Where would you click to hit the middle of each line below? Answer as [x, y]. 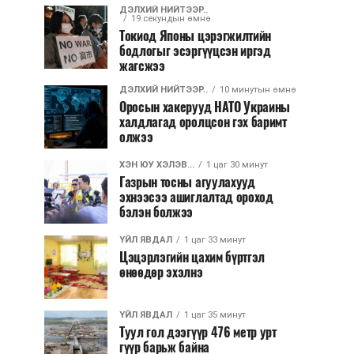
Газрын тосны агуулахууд [187, 182]
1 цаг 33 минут [215, 240]
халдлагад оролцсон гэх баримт [203, 122]
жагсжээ [142, 66]
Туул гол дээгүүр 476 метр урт [198, 332]
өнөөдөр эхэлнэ [161, 272]
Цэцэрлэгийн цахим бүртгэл [192, 257]
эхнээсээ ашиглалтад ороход [196, 197]
